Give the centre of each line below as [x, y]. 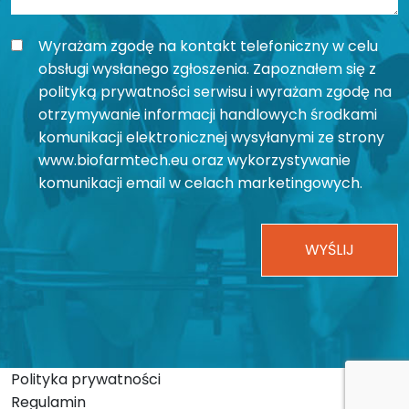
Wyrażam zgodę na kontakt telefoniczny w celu [208, 46]
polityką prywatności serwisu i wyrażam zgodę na [215, 91]
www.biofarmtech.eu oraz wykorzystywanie [194, 160]
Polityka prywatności [86, 379]
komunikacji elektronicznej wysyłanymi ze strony [211, 137]
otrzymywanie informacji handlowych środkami [208, 114]
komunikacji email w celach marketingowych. [200, 183]
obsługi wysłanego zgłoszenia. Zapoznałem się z [207, 68]
